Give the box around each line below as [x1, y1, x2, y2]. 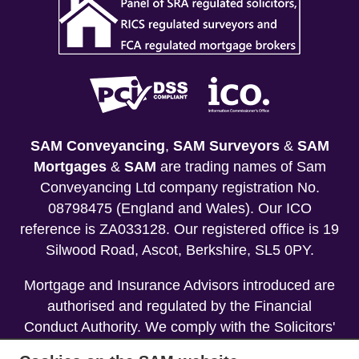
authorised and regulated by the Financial [47, 298, 312, 315]
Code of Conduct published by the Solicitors [39, 340, 320, 357]
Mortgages [33, 159, 107, 175]
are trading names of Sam [155, 159, 326, 175]
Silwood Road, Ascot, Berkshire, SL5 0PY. [45, 242, 314, 259]
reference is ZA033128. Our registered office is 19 [20, 221, 339, 238]
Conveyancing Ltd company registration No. [39, 179, 320, 196]
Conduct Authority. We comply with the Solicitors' [24, 319, 335, 336]
